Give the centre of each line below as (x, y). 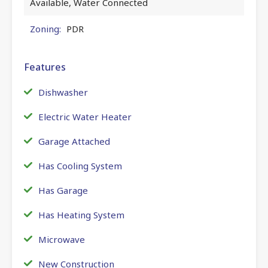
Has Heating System (81, 214)
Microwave (62, 239)
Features (45, 67)
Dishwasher (63, 92)
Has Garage (63, 190)
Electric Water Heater (85, 116)
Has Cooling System (80, 165)
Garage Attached (74, 141)
